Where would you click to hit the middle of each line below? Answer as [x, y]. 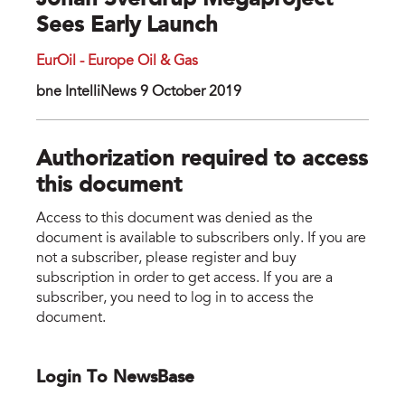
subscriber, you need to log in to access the [175, 298]
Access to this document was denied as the [174, 218]
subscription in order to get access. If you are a [184, 278]
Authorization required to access [202, 160]
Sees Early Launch [127, 27]
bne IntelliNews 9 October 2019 [139, 93]
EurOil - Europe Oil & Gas [117, 62]
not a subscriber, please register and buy [166, 258]
